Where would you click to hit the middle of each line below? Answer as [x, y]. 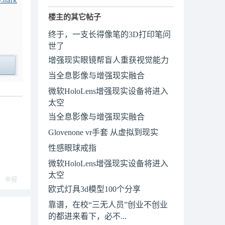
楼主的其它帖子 [75, 17]
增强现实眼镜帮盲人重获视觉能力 [108, 60]
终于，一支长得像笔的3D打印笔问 [109, 34]
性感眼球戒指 [72, 148]
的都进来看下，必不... [87, 215]
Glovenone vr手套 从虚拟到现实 [103, 132]
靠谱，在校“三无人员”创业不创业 [108, 205]
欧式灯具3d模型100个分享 [94, 189]
